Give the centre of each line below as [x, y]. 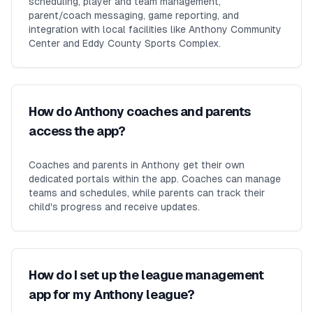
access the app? [77, 131]
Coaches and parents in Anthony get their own [137, 165]
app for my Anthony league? [112, 294]
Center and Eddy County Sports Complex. [125, 43]
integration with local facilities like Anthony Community [155, 29]
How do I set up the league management [146, 275]
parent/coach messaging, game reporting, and [134, 15]
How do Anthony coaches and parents [140, 111]
